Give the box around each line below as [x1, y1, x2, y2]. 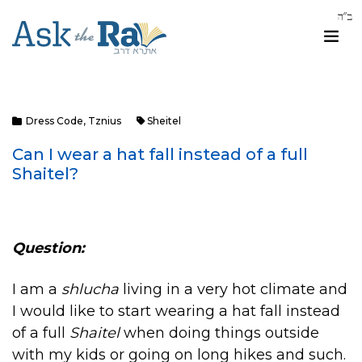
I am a [12, 280, 61, 299]
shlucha [61, 280, 119, 299]
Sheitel [147, 115, 181, 127]
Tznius [88, 115, 121, 127]
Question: [12, 238, 85, 257]
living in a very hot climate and [119, 280, 347, 299]
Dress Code [26, 115, 83, 127]
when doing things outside [120, 324, 319, 343]
